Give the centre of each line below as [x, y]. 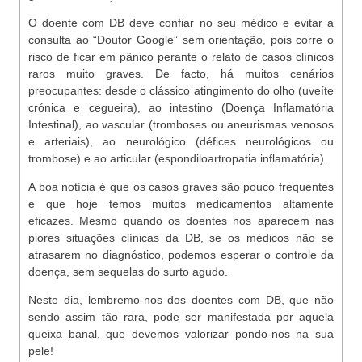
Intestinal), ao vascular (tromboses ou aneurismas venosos [181, 124]
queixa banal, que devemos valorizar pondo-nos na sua [181, 334]
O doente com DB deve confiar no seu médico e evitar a [181, 23]
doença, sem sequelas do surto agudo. [128, 271]
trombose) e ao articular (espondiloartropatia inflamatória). [178, 158]
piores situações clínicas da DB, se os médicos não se [181, 238]
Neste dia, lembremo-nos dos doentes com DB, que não [181, 300]
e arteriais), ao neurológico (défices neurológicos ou [181, 141]
